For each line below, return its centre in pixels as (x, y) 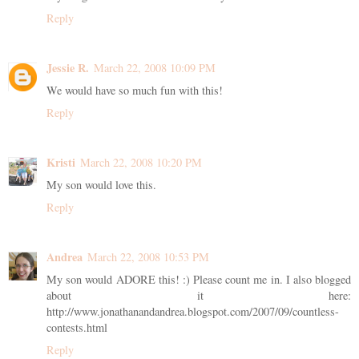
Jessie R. (68, 68)
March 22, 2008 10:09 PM (155, 68)
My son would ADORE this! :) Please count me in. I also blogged (199, 280)
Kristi (61, 163)
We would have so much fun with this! (135, 91)
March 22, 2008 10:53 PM (148, 257)
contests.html (77, 328)
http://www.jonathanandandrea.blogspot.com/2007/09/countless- (193, 312)
